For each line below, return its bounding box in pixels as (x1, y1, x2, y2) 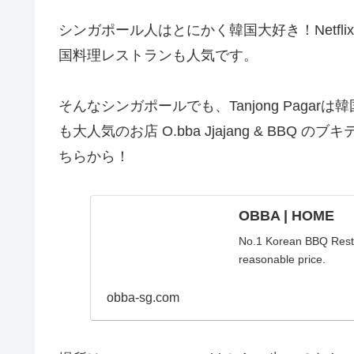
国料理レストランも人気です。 (58, 47, 258, 63)
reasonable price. (238, 253, 326, 266)
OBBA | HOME (238, 208, 334, 224)
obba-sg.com (106, 291, 179, 305)
